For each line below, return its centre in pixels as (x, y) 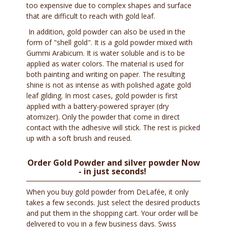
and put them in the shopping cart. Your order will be (112, 213)
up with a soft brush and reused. (79, 138)
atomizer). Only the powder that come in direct (103, 117)
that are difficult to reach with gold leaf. (91, 16)
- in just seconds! (112, 172)
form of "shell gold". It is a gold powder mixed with (110, 43)
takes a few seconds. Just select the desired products (113, 203)
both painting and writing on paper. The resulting (106, 74)
